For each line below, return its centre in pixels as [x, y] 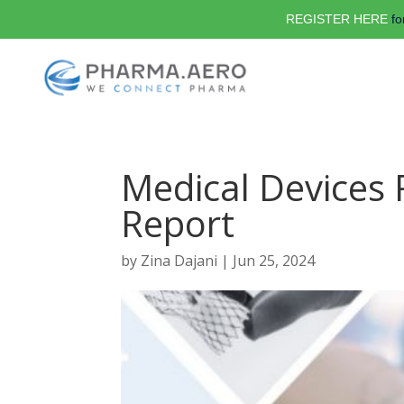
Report [178, 223]
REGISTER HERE [336, 19]
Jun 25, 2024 [274, 261]
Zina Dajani [179, 261]
